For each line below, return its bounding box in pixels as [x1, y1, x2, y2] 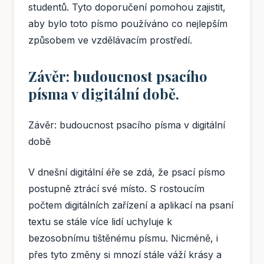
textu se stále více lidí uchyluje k [28, 216, 172, 228]
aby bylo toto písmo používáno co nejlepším [28, 18, 227, 30]
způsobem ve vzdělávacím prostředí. [28, 34, 192, 47]
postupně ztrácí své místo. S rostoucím [28, 183, 204, 195]
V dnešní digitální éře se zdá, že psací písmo [28, 166, 225, 179]
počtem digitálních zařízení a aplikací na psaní [28, 199, 233, 212]
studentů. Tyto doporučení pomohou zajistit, [28, 1, 226, 14]
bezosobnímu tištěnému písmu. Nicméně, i [28, 232, 218, 245]
